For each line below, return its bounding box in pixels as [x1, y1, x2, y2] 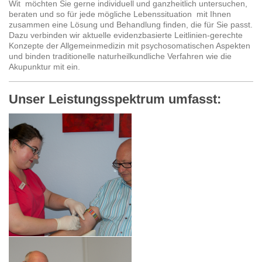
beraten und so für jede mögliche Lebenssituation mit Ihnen [9, 9, 231, 19]
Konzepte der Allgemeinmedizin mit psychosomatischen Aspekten [9, 41, 250, 51]
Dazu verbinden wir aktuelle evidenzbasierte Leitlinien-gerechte [9, 30, 243, 40]
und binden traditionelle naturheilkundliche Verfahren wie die [9, 51, 232, 61]
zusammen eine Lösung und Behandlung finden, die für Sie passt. [9, 20, 253, 30]
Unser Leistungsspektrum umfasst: [9, 92, 221, 107]
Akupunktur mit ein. [9, 62, 80, 72]
